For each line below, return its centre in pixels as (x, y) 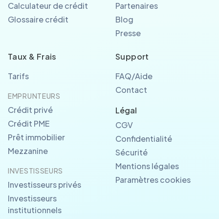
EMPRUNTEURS (34, 96)
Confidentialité (144, 139)
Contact (131, 90)
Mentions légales (147, 166)
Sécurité (131, 152)
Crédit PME (29, 123)
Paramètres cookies (153, 180)
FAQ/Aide (134, 76)
